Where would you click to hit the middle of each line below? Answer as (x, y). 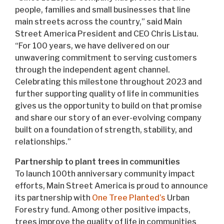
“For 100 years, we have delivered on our (92, 45)
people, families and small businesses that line (103, 9)
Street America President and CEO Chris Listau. (107, 33)
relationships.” (43, 141)
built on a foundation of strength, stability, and (104, 129)
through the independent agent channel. (92, 69)
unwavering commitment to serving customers (106, 57)
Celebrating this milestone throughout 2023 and (108, 81)
